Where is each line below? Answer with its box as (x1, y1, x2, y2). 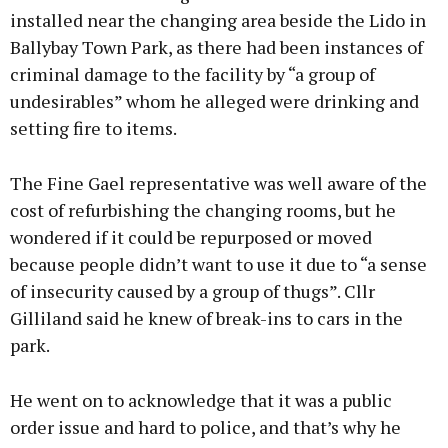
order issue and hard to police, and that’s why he (10, 415, 401, 440)
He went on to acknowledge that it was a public (10, 388, 392, 413)
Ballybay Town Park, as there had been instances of (10, 35, 423, 60)
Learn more (163, 64, 285, 92)
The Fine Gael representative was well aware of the (10, 171, 427, 196)
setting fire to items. (10, 116, 177, 141)
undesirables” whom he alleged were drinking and (10, 89, 419, 114)
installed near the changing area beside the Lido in (10, 8, 426, 33)
